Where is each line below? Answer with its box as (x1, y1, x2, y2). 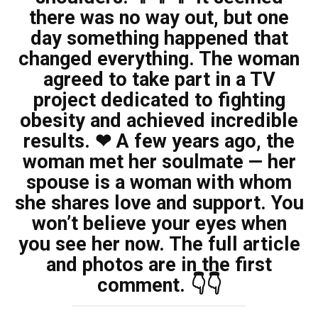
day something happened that (30, 27, 288, 50)
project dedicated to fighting (33, 89, 285, 112)
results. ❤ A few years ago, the (23, 130, 295, 153)
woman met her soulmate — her (22, 150, 296, 174)
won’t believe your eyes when (31, 212, 287, 236)
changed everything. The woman (18, 48, 300, 71)
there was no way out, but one (29, 6, 289, 30)
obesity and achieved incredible (20, 109, 298, 133)
